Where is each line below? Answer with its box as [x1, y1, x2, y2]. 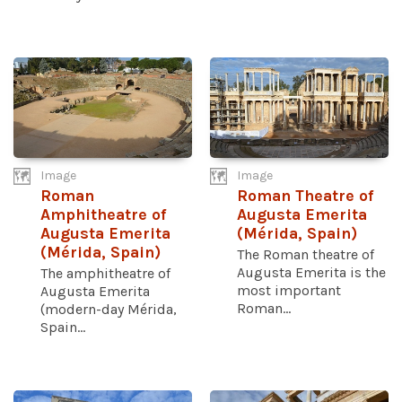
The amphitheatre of [40, 264, 170, 282]
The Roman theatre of [237, 245, 374, 263]
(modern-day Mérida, [40, 300, 177, 318]
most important [237, 281, 341, 299]
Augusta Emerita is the [237, 263, 386, 281]
